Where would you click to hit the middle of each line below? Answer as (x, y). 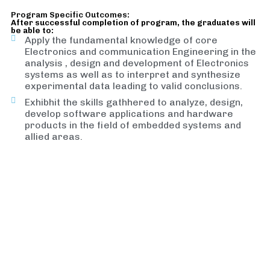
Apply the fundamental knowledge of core (121, 40)
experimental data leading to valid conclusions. (133, 86)
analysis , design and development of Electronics (137, 63)
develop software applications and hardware (129, 114)
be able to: (32, 30)
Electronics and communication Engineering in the (140, 52)
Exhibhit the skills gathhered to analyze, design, (133, 102)
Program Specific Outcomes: (70, 15)
